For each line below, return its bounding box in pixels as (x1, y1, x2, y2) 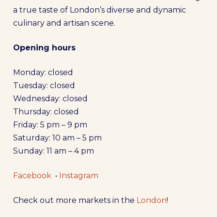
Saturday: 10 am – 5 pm (13, 133, 102, 142)
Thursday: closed (13, 107, 79, 116)
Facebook (13, 171, 51, 180)
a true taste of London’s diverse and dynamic (13, 5, 186, 15)
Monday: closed (13, 68, 73, 77)
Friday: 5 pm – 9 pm (13, 120, 87, 129)
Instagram (59, 171, 98, 180)
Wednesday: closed (13, 94, 88, 103)
